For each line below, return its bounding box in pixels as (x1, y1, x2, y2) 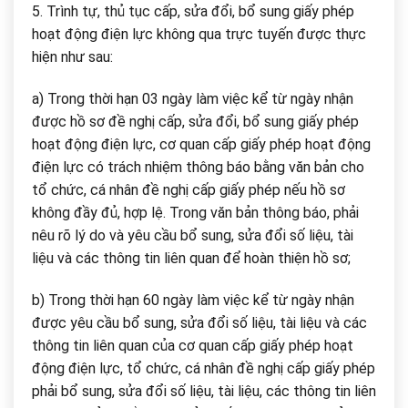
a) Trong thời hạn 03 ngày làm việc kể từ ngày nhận (32, 90, 353, 108)
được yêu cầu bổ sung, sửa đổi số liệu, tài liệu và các (32, 313, 367, 331)
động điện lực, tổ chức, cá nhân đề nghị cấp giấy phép (32, 359, 375, 377)
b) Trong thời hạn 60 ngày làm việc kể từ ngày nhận (32, 291, 354, 309)
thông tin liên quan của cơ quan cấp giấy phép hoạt (32, 336, 353, 354)
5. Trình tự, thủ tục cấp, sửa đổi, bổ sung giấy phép (32, 3, 354, 21)
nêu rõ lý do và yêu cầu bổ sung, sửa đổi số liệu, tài (32, 227, 353, 245)
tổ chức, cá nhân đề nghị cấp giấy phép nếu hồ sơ (32, 181, 345, 199)
